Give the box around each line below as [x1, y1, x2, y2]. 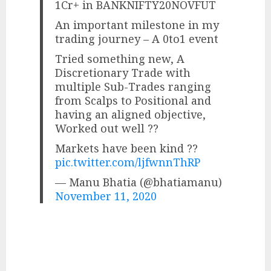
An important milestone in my [55, 17, 220, 32]
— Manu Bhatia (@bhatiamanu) [55, 174, 223, 189]
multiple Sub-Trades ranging [55, 79, 212, 94]
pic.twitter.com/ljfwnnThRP [55, 154, 201, 169]
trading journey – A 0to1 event [55, 31, 219, 46]
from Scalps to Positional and [55, 93, 212, 108]
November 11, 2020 [55, 188, 157, 203]
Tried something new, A [55, 51, 185, 66]
